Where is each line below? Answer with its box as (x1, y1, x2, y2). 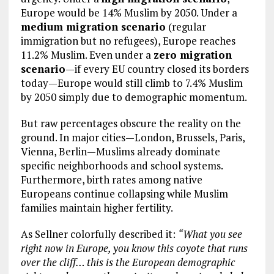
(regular (165, 20, 206, 34)
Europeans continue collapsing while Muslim (20, 187, 228, 201)
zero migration (153, 48, 232, 62)
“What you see (177, 227, 242, 242)
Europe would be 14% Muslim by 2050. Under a (20, 6, 237, 20)
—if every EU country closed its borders (65, 62, 249, 76)
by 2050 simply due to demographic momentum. (20, 90, 247, 105)
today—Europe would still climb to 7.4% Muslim (20, 76, 243, 91)
